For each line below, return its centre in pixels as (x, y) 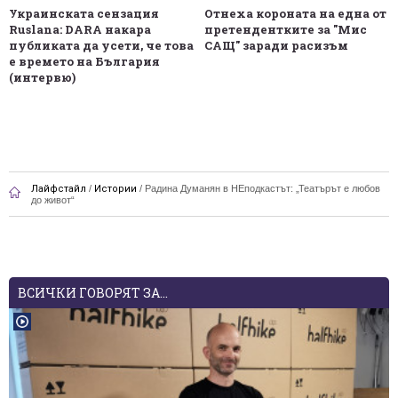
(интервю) (42, 78)
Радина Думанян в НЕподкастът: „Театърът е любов (263, 188)
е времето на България (84, 62)
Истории (115, 188)
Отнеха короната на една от (295, 14)
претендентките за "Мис (285, 30)
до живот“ (53, 199)
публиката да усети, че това (101, 46)
